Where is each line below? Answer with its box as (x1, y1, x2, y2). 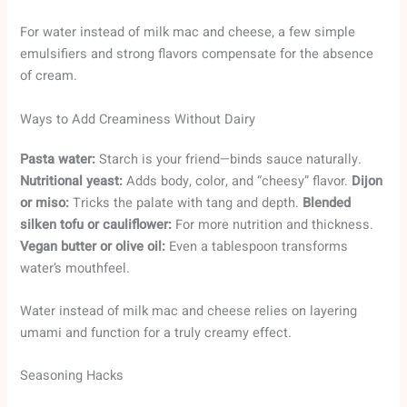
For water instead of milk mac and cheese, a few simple (20, 23, 356, 43)
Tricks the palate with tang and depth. (69, 193, 303, 213)
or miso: (20, 193, 70, 213)
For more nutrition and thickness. (172, 214, 374, 234)
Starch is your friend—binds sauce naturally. (95, 149, 362, 169)
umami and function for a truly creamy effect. (20, 323, 293, 342)
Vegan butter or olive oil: (20, 236, 166, 256)
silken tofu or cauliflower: (20, 214, 173, 234)
